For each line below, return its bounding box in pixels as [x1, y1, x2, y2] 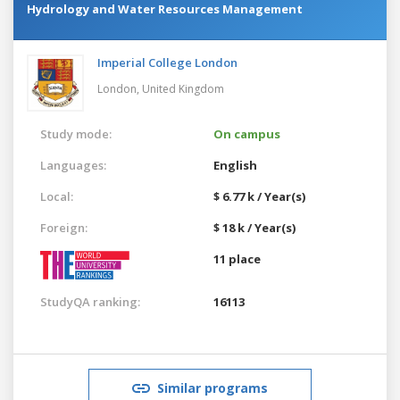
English [213, 156, 257, 173]
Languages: [40, 156, 106, 173]
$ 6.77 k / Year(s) [213, 187, 305, 204]
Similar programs [157, 379, 268, 396]
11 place [213, 250, 261, 267]
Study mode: [40, 125, 112, 142]
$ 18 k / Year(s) [213, 219, 296, 236]
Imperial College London [97, 54, 237, 71]
